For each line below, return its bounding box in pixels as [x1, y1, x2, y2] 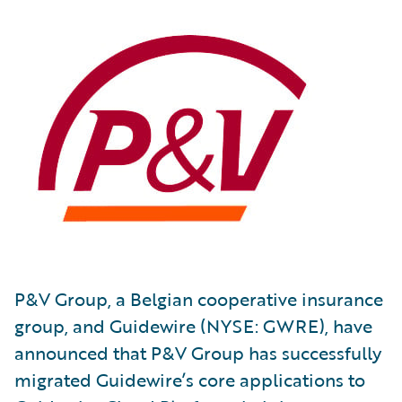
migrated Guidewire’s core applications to [14, 366, 365, 393]
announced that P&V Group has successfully [14, 339, 381, 366]
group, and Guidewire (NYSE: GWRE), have [14, 312, 372, 339]
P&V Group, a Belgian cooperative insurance [14, 285, 383, 312]
